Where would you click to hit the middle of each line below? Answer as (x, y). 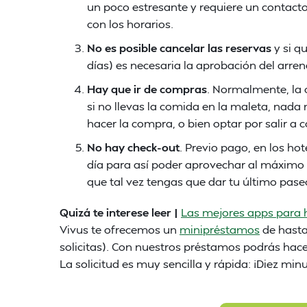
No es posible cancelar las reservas (179, 48)
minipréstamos (220, 229)
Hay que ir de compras (147, 89)
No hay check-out (133, 147)
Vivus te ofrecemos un (120, 229)
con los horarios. (130, 24)
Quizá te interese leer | (120, 212)
